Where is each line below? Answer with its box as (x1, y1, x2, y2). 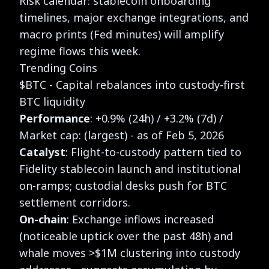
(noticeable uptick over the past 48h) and (19, 228, 233, 243)
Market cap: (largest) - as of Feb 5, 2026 (19, 127, 224, 142)
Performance (19, 110, 90, 125)
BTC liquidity (19, 94, 85, 109)
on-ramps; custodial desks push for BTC (19, 178, 227, 193)
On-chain (19, 211, 67, 226)
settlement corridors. (19, 195, 130, 210)
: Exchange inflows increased (67, 211, 214, 226)
